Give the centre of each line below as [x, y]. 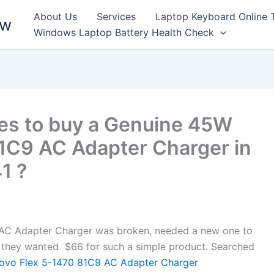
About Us [55, 17]
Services [116, 17]
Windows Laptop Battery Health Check [124, 32]
